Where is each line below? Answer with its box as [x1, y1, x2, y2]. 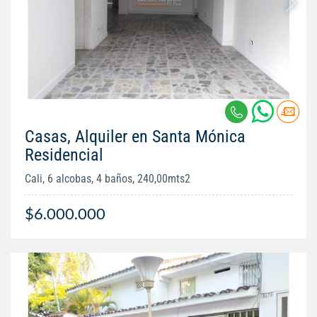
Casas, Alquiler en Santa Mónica [25, 126, 246, 146]
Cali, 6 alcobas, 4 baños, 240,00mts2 [25, 171, 190, 185]
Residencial [25, 144, 103, 165]
